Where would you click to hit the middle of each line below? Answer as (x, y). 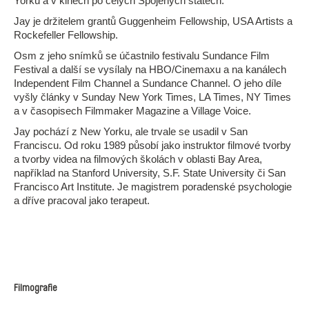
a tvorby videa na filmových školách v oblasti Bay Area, (138, 159)
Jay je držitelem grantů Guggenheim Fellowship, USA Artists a (153, 21)
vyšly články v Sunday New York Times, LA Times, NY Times (152, 97)
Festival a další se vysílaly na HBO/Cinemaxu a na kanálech (150, 69)
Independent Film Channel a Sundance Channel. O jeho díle (148, 83)
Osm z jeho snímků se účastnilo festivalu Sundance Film (142, 56)
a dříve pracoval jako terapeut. (82, 200)
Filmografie (35, 288)
